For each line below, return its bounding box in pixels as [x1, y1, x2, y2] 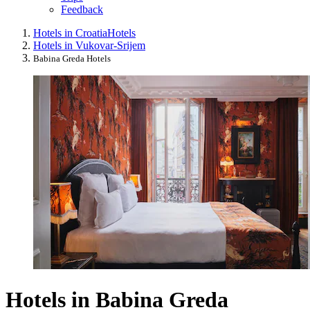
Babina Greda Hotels [33, 53, 111, 64]
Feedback [61, 3, 103, 16]
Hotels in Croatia [33, 27, 107, 39]
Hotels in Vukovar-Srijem [33, 39, 145, 52]
